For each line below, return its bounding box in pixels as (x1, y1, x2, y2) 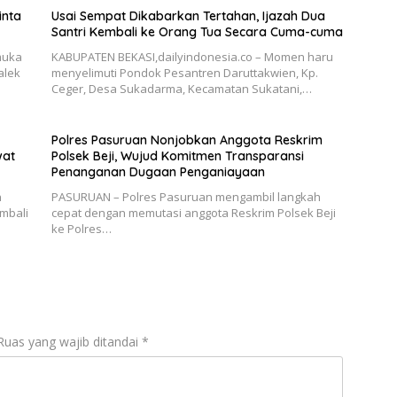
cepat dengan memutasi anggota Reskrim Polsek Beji (51, 205, 336, 222)
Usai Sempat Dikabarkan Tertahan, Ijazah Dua (51, 8, 325, 25)
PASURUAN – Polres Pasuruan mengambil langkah (51, 189, 321, 206)
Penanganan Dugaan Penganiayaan (51, 164, 265, 181)
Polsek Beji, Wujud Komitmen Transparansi (51, 148, 304, 165)
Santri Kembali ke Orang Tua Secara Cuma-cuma (51, 24, 343, 41)
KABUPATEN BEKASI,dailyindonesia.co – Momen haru (51, 49, 333, 66)
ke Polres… (51, 221, 112, 237)
